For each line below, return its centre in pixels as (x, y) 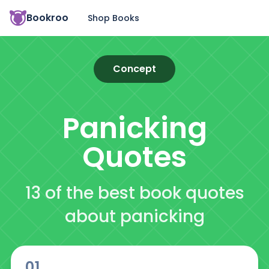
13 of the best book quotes (134, 193)
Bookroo (47, 18)
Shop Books (113, 18)
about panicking (134, 217)
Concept (134, 69)
